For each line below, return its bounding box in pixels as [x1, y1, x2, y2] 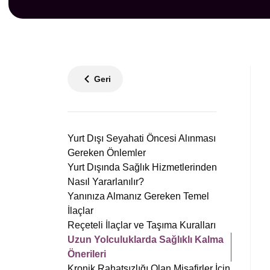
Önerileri [67, 249, 106, 259]
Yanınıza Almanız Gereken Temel [67, 191, 209, 201]
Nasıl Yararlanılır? [67, 177, 144, 187]
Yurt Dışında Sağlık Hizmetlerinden [67, 162, 217, 172]
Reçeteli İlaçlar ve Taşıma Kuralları [67, 220, 216, 230]
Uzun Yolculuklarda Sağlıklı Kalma [67, 234, 224, 245]
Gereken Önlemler [67, 148, 146, 158]
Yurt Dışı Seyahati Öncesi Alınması [67, 133, 216, 143]
